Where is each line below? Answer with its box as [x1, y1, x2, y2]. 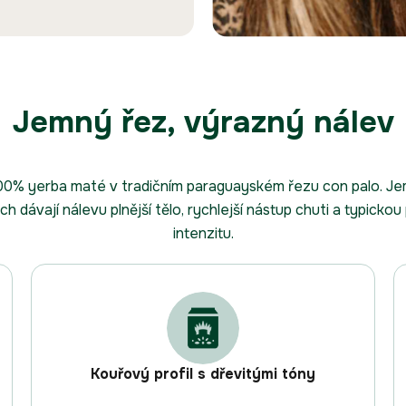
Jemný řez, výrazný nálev [12, 102, 394, 142]
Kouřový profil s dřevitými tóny [90, 364, 315, 384]
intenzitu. [172, 224, 234, 244]
